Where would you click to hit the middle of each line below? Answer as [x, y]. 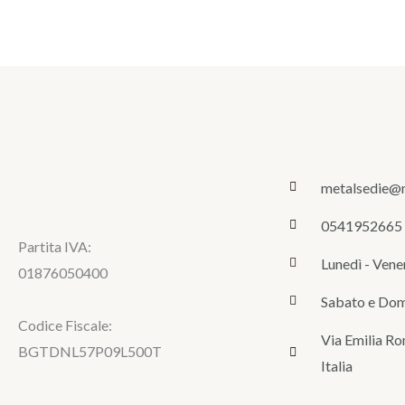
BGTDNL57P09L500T [90, 351]
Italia [336, 365]
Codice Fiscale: [65, 325]
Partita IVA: [55, 246]
